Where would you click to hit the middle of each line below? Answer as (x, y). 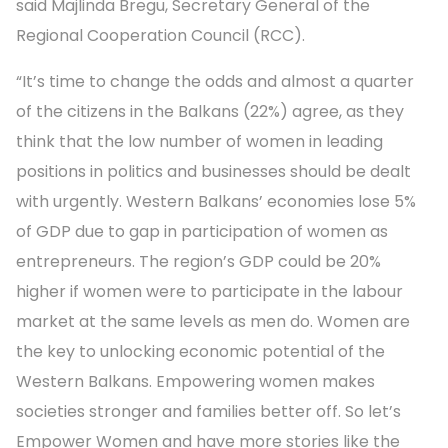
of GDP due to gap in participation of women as (202, 231)
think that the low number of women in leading (199, 141)
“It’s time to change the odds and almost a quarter (215, 81)
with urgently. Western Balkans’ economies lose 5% (216, 201)
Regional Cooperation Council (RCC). (162, 35)
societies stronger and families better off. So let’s (208, 411)
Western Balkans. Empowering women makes (195, 381)
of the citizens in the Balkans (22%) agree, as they (210, 111)
